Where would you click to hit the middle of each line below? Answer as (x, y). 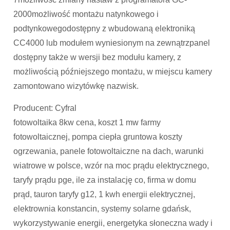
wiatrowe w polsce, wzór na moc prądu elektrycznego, (111, 166)
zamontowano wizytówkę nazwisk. (76, 86)
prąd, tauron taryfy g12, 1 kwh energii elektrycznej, (104, 195)
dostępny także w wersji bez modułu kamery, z (98, 57)
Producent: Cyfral (45, 108)
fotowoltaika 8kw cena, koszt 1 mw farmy (87, 123)
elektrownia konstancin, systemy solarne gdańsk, (102, 209)
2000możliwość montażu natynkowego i (86, 14)
